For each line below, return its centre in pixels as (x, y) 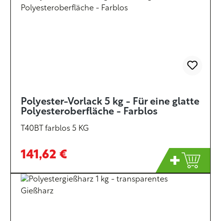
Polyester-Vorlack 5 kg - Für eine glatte (110, 102)
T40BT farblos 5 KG (55, 129)
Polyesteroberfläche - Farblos (89, 112)
